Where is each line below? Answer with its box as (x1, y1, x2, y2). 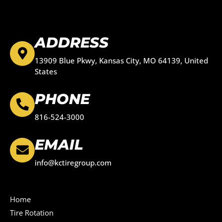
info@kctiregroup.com (35, 157, 111, 167)
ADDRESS (35, 33, 109, 51)
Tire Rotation (10, 207, 54, 218)
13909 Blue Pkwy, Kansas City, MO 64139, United (35, 55, 208, 65)
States (35, 66, 57, 76)
